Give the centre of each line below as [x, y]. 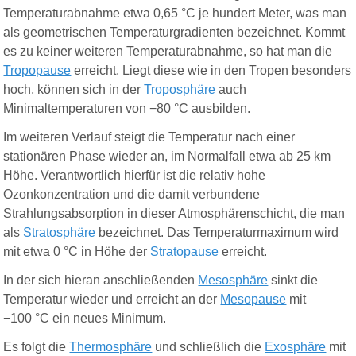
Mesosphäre [233, 281]
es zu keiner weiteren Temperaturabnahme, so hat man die [168, 52]
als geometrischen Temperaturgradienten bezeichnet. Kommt [174, 33]
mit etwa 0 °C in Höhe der [77, 252]
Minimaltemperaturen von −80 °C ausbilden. [127, 109]
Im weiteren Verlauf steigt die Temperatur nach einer [149, 137]
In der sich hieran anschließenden [101, 281]
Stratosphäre [60, 233]
